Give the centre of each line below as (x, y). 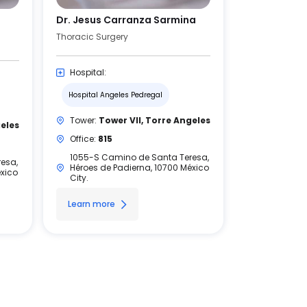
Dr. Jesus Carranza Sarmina (126, 20)
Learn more (91, 204)
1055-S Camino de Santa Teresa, (139, 157)
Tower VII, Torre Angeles (155, 120)
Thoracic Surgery (92, 37)
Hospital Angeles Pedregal (115, 95)
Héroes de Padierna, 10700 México (139, 168)
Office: (84, 139)
